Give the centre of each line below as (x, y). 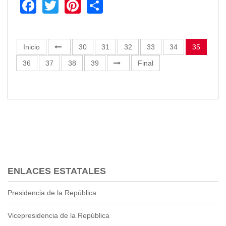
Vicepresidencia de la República (59, 216)
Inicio (32, 47)
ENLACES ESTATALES (57, 171)
